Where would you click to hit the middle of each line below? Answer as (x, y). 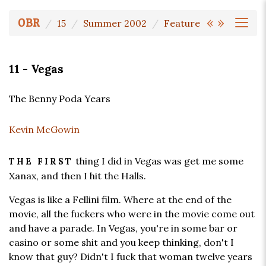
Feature (182, 23)
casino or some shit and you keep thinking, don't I (121, 243)
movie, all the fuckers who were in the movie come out (132, 214)
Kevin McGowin (44, 130)
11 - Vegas (36, 69)
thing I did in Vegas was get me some (158, 161)
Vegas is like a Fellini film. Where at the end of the (120, 200)
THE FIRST (41, 162)
